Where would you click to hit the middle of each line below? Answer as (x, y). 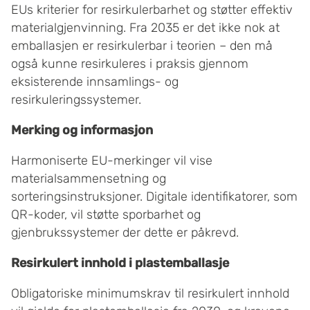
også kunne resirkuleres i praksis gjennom (130, 64)
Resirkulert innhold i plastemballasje (120, 263)
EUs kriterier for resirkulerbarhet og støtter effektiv (152, 10)
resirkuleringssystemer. (76, 100)
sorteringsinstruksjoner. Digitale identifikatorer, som (154, 197)
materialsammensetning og (89, 179)
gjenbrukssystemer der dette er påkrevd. (125, 233)
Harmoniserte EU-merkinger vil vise (112, 161)
